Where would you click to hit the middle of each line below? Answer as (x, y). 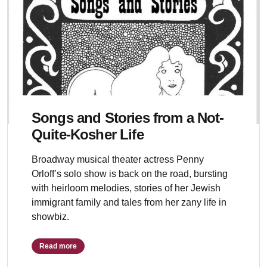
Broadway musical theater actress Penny (118, 159)
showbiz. (50, 217)
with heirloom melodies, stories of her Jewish (126, 188)
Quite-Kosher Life (88, 134)
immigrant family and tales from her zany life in (129, 202)
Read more (58, 246)
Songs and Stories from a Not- (128, 118)
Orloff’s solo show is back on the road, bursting (130, 174)
